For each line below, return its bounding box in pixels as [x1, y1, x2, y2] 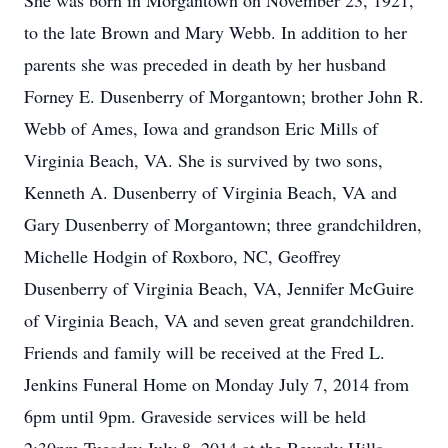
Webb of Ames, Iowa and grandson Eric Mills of [24, 116, 378, 140]
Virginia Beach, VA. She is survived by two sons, [24, 148, 383, 172]
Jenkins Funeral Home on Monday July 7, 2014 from [24, 372, 409, 396]
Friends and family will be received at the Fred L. [24, 340, 385, 364]
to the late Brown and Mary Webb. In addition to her [24, 20, 407, 44]
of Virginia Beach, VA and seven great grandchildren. [24, 308, 415, 332]
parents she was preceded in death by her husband [24, 52, 386, 76]
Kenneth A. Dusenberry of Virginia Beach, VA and [24, 180, 397, 204]
